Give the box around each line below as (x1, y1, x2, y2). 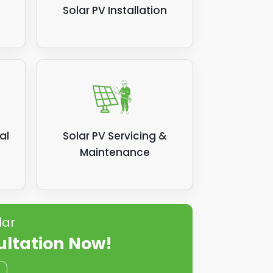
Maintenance (80, 145, 150, 160)
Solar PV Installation (63, 3, 167, 18)
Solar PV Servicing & (63, 129, 167, 143)
